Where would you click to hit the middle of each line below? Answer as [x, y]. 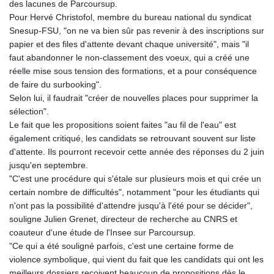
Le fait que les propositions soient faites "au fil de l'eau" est [123, 125]
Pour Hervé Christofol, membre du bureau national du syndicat [130, 17]
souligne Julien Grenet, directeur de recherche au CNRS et [123, 219]
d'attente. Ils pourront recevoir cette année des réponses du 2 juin [137, 152]
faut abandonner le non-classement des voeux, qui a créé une [129, 58]
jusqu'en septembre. [49, 165]
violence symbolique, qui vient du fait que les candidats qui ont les [136, 260]
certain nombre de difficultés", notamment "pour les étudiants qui [134, 192]
